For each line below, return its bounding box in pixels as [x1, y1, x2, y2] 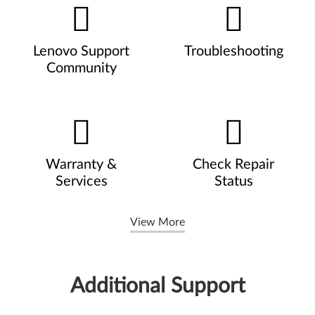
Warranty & [46, 157, 117, 172]
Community [46, 60, 117, 75]
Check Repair [193, 157, 275, 172]
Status [214, 174, 253, 188]
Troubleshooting [184, 44, 283, 58]
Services [55, 174, 108, 188]
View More [130, 216, 185, 228]
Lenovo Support [33, 44, 130, 58]
